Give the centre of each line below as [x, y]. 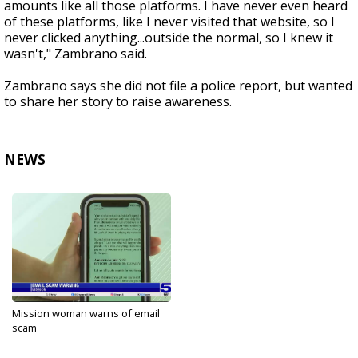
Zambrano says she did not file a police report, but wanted [178, 86]
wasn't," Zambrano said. [76, 54]
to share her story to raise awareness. [118, 102]
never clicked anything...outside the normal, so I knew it [169, 38]
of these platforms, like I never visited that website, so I [169, 22]
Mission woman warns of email [86, 314]
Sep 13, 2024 [38, 340]
